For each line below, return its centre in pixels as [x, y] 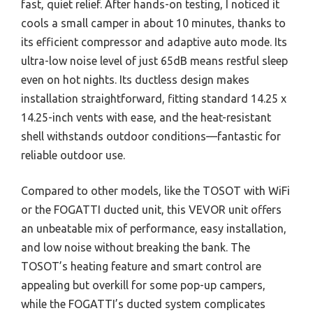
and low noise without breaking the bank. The [136, 247]
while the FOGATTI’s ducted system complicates [143, 304]
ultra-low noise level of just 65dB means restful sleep [154, 60]
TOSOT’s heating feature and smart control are [141, 266]
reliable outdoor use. [73, 155]
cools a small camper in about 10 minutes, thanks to [153, 23]
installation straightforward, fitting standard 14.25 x [154, 98]
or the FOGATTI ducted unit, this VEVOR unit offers [151, 209]
